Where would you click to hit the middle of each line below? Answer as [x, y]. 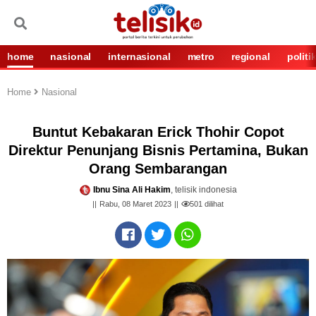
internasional [139, 56]
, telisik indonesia [203, 190]
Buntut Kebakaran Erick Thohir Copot [158, 132]
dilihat [213, 204]
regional [250, 56]
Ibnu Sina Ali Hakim [132, 190]
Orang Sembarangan [158, 169]
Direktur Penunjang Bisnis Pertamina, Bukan [158, 150]
